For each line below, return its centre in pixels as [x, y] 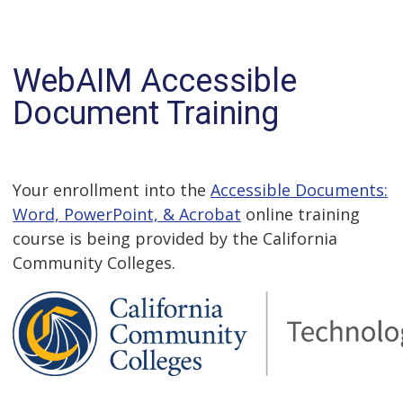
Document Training [146, 113]
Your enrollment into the [112, 190]
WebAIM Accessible [155, 81]
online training [300, 214]
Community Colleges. [94, 263]
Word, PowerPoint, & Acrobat [127, 214]
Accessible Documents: [299, 190]
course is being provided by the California [175, 238]
